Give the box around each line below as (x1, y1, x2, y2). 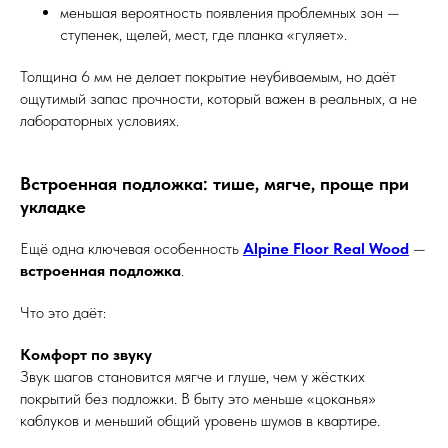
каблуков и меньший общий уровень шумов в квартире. (20, 411, 380, 430)
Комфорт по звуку (20, 345, 152, 364)
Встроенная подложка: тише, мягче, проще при (20, 173, 409, 194)
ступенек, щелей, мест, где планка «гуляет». (60, 25, 347, 44)
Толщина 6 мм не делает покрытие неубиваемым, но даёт (20, 67, 396, 86)
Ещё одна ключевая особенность (20, 239, 243, 258)
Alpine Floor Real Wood (243, 239, 409, 258)
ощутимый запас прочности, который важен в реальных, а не (20, 89, 417, 108)
